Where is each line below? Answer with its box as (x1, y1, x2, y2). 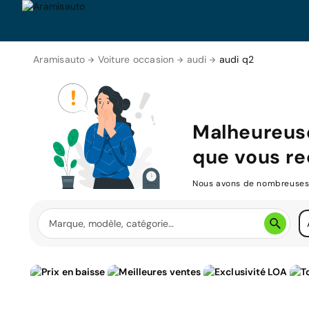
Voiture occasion (97, 53, 175, 66)
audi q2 (219, 53, 255, 66)
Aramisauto (33, 53, 86, 66)
